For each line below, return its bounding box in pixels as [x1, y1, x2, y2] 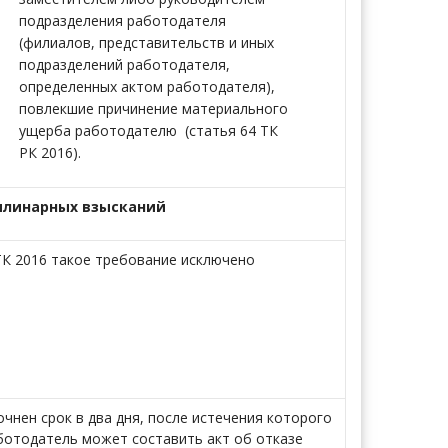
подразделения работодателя [19, 11, 226, 30]
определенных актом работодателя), [19, 77, 275, 96]
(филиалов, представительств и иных [19, 33, 274, 52]
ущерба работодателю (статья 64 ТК [19, 121, 278, 140]
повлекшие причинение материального [19, 99, 288, 118]
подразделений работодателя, [19, 55, 230, 74]
